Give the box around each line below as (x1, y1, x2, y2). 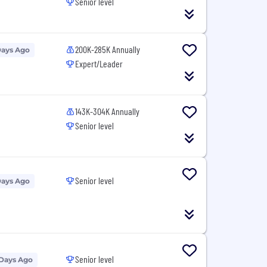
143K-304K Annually (75, 105, 140, 117)
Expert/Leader (75, 58, 123, 69)
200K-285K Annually (75, 44, 141, 55)
